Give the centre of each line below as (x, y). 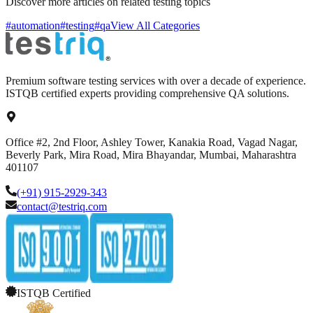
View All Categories (155, 26)
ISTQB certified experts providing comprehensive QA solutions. (147, 94)
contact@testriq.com (62, 207)
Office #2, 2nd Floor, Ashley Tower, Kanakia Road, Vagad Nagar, (152, 143)
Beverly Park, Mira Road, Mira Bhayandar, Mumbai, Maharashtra (151, 155)
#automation (33, 26)
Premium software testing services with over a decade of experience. (156, 81)
